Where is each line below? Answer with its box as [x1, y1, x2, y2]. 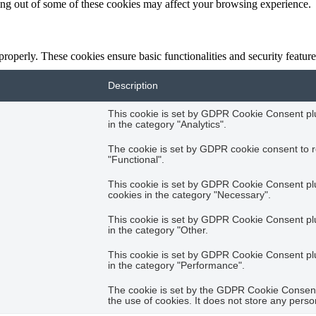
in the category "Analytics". [108, 119, 226, 130]
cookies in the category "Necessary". [108, 189, 271, 200]
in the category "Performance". [108, 260, 245, 271]
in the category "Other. [108, 224, 208, 236]
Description [108, 80, 158, 91]
